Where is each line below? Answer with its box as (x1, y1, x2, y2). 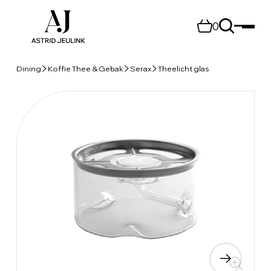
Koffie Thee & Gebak (47, 64, 123, 74)
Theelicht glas (157, 64, 209, 74)
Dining (16, 64, 41, 74)
